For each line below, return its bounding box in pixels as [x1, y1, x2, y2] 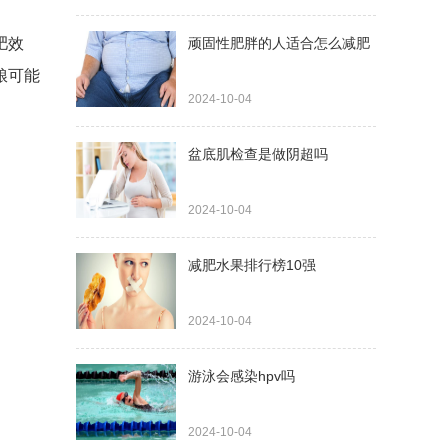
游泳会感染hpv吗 [188, 368, 295, 384]
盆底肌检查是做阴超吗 [188, 146, 328, 162]
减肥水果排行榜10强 [188, 257, 316, 273]
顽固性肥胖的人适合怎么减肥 [188, 35, 370, 51]
